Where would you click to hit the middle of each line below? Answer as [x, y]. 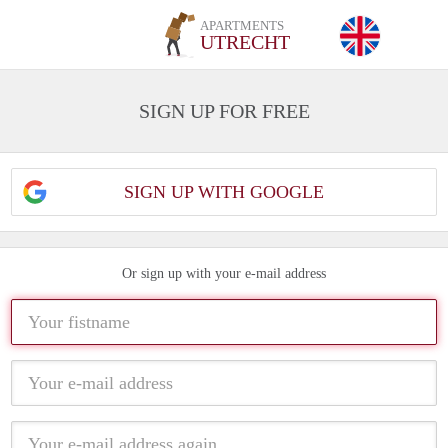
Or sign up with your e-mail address [224, 273]
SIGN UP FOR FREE [224, 111]
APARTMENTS [242, 25]
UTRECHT [245, 42]
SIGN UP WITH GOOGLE [224, 192]
